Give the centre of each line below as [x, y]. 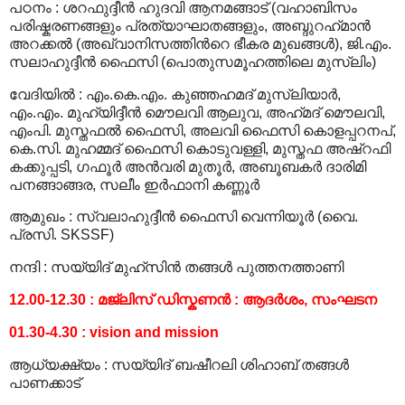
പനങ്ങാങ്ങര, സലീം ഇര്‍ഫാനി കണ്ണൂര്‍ [134, 184]
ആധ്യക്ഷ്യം [55, 364]
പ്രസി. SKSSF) [61, 235]
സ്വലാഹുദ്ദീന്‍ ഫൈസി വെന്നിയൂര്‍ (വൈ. [217, 217]
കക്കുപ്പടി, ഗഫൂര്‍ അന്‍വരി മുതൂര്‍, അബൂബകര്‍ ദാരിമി [188, 166]
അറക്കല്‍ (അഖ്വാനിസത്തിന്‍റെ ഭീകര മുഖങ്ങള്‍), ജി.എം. [200, 43]
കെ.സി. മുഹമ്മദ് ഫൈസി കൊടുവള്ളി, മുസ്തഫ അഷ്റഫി [200, 148]
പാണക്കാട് [45, 382]
